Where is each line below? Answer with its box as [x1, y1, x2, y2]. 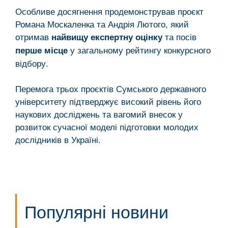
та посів [162, 30, 196, 43]
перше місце [15, 43, 68, 56]
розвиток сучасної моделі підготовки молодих [15, 120, 198, 133]
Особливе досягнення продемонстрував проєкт [15, 4, 204, 17]
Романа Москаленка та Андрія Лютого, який [15, 17, 189, 30]
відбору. [15, 56, 48, 69]
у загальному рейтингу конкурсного [68, 43, 211, 56]
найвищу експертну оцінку [51, 30, 162, 43]
